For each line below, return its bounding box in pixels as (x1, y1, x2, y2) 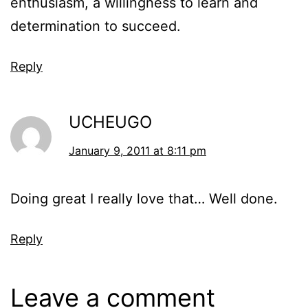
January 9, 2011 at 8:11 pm (69, 144, 206, 158)
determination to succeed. (10, 18, 181, 35)
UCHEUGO (69, 112, 152, 133)
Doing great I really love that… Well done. (10, 190, 278, 208)
